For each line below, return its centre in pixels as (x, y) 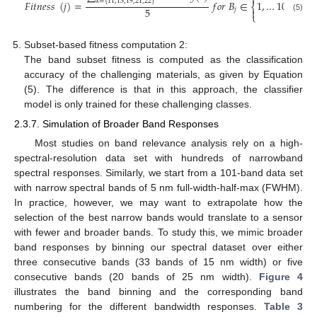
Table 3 (283, 307)
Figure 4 (281, 277)
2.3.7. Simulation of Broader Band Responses (116, 124)
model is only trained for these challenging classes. (138, 104)
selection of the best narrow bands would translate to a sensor (158, 218)
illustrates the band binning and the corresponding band (158, 292)
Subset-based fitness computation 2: (106, 45)
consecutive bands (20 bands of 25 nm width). (137, 277)
